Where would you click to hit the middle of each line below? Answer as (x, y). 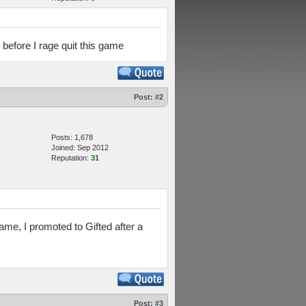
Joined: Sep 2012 (80, 148)
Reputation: (71, 158)
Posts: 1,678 (72, 137)
